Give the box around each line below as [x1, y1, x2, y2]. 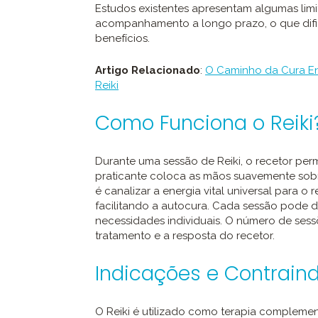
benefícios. [95, 32, 150, 45]
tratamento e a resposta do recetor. [95, 229, 275, 243]
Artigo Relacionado [95, 64, 200, 77]
